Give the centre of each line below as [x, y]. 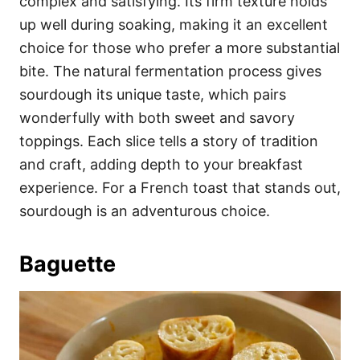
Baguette [67, 264]
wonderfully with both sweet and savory [157, 117]
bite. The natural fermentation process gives [170, 71]
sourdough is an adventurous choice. [145, 211]
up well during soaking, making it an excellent [174, 24]
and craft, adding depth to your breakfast [161, 164]
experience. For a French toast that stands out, [180, 187]
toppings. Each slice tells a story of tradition [169, 141]
